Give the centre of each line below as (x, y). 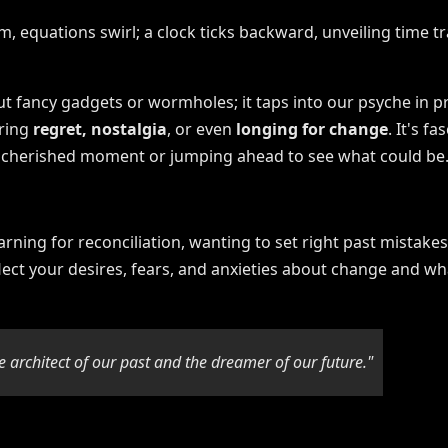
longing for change (311, 129)
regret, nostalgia (99, 129)
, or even (201, 129)
